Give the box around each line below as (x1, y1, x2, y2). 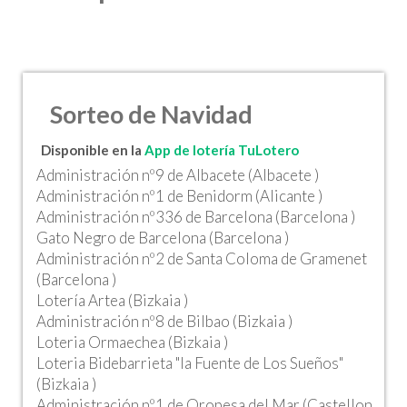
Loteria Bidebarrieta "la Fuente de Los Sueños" (36, 353, 343, 372)
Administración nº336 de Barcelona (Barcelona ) (36, 207, 355, 226)
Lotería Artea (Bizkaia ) (36, 291, 188, 310)
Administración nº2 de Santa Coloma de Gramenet (36, 249, 367, 268)
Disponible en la (41, 142, 144, 158)
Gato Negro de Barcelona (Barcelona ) (36, 228, 289, 247)
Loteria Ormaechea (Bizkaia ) (36, 333, 228, 352)
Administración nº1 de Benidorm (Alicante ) (36, 186, 323, 205)
